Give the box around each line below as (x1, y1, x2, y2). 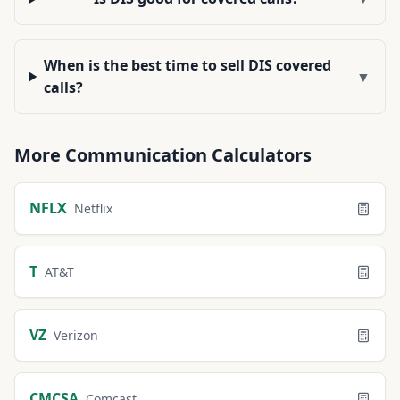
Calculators (207, 143, 312, 167)
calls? (44, 78, 84, 97)
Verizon (54, 327, 98, 344)
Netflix (74, 200, 112, 217)
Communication (65, 143, 207, 167)
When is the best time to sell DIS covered (44, 55, 332, 75)
